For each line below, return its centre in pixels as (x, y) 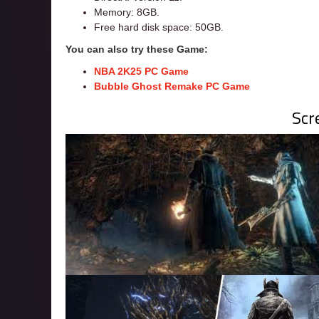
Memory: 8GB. (127, 12)
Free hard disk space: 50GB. (159, 27)
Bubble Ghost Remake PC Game (172, 87)
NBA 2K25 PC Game (141, 72)
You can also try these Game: (137, 49)
